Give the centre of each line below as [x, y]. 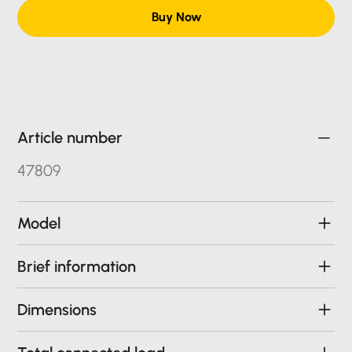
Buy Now [177, 17]
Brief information [77, 267]
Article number [70, 138]
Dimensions [57, 310]
